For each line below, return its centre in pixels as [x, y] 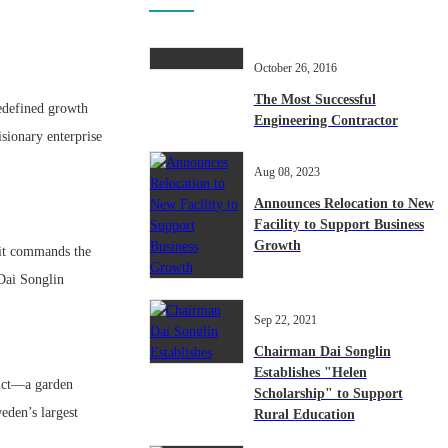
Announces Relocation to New [343, 204]
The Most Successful [314, 100]
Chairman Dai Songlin [322, 352]
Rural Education [304, 415]
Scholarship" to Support [328, 394]
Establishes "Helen [310, 373]
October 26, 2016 [295, 68]
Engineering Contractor [325, 121]
